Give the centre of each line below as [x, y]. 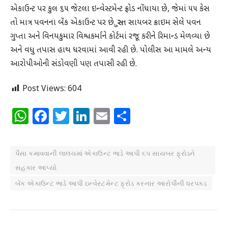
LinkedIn [124, 116]
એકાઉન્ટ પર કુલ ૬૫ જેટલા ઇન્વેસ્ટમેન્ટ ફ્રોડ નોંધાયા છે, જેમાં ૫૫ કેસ [110, 9]
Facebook [87, 116]
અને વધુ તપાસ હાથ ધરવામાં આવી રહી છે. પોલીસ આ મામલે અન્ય [111, 50]
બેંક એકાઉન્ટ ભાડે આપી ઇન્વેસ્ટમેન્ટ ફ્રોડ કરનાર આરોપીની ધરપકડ [111, 183]
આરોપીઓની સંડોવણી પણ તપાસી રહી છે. [74, 64]
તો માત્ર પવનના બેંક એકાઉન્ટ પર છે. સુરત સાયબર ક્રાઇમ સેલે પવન [106, 23]
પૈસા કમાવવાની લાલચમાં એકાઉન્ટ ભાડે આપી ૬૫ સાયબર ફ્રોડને [105, 153]
